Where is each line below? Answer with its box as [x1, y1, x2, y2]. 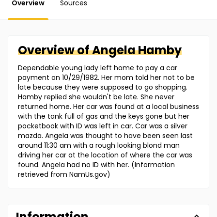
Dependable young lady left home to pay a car [18, 63, 177, 73]
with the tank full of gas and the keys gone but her [18, 111, 189, 122]
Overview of [18, 42, 92, 59]
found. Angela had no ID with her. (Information [18, 160, 175, 170]
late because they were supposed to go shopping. [18, 82, 187, 93]
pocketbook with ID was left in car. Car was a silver [18, 121, 187, 131]
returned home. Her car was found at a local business [18, 102, 199, 112]
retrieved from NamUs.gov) [18, 170, 110, 180]
